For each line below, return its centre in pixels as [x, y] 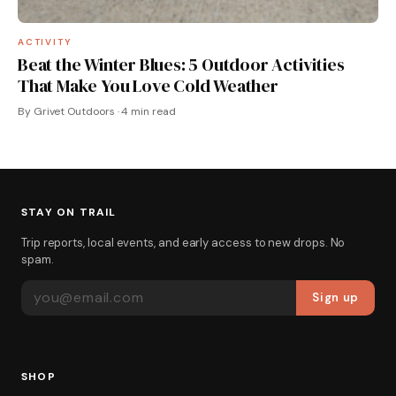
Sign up [335, 297]
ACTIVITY [45, 42]
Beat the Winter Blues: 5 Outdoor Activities [181, 64]
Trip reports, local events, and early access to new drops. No [183, 242]
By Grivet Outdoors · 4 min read [97, 111]
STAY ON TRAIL [69, 212]
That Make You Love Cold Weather [148, 85]
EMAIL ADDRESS [74, 287]
